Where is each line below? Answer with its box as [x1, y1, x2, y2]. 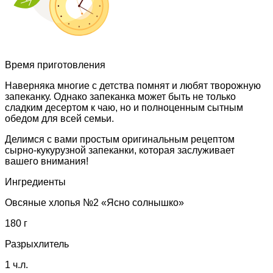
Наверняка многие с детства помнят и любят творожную [5, 80, 261, 91]
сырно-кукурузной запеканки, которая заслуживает [5, 144, 235, 155]
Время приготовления [5, 59, 105, 70]
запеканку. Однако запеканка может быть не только [5, 91, 236, 102]
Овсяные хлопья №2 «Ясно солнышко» [5, 197, 184, 208]
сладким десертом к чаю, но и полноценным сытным [5, 102, 243, 113]
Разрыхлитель [5, 238, 69, 249]
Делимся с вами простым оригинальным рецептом [5, 133, 235, 144]
